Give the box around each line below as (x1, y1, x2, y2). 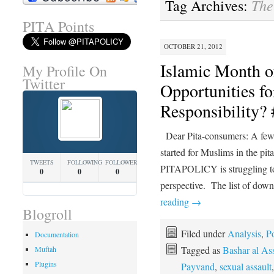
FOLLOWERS (105, 158, 141, 167)
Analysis (227, 227, 261, 240)
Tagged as (180, 243, 223, 257)
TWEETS (29, 158, 54, 167)
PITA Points (22, 16, 94, 36)
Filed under (180, 227, 228, 240)
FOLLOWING (67, 158, 102, 167)
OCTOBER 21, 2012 (163, 42, 223, 51)
